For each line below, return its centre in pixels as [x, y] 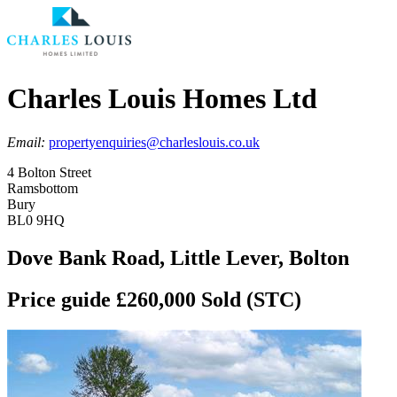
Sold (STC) [251, 299]
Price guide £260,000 [104, 299]
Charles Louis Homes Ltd [162, 99]
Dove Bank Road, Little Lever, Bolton [178, 257]
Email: [28, 142]
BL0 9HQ [36, 220]
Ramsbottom [43, 188]
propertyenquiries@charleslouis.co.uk [154, 142]
